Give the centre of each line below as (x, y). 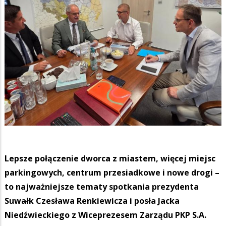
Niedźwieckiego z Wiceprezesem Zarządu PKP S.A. (105, 215)
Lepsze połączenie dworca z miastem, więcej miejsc (110, 158)
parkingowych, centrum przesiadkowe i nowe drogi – (112, 172)
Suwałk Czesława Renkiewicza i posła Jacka (92, 201)
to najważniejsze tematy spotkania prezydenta (102, 186)
